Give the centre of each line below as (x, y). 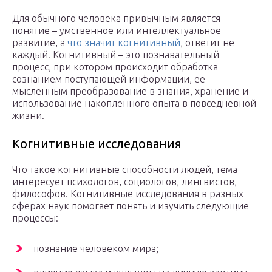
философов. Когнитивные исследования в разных (128, 194)
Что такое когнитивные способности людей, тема (125, 170)
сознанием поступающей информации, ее (109, 79)
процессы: (35, 218)
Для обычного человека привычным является (116, 19)
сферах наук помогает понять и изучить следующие (131, 206)
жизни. (28, 116)
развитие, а (40, 43)
